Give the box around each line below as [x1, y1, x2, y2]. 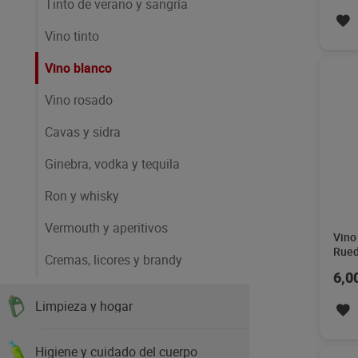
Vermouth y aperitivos [45, 219, 168, 237]
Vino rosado [45, 91, 113, 109]
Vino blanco [45, 59, 112, 77]
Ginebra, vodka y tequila [45, 155, 180, 173]
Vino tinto [45, 27, 99, 45]
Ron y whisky [45, 187, 119, 205]
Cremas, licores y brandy [45, 251, 182, 268]
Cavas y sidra [45, 123, 121, 141]
